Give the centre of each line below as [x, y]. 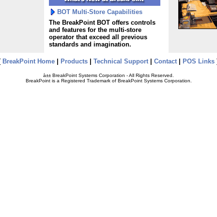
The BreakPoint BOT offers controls [102, 23]
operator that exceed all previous [98, 37]
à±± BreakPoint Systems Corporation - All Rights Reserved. [108, 75]
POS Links [199, 61]
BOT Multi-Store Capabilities [100, 12]
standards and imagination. [90, 44]
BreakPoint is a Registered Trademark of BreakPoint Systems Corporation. [108, 81]
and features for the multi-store [95, 30]
